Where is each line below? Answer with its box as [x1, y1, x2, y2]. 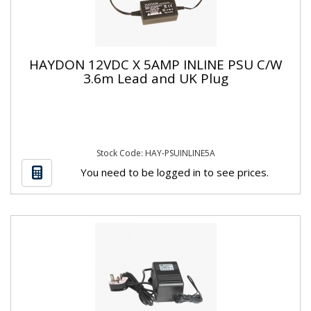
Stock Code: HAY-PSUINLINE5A [96, 147, 215, 159]
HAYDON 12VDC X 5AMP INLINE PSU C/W [28, 55, 283, 74]
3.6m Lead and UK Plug [83, 69, 228, 87]
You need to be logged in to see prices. [80, 165, 269, 179]
